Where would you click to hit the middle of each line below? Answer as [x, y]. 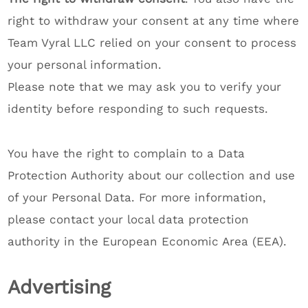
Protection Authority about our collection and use [152, 175]
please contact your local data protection [129, 219]
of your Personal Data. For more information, [137, 197]
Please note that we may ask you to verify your [145, 87]
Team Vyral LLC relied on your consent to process [152, 43]
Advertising [59, 287]
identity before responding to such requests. [138, 109]
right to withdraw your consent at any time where [154, 21]
